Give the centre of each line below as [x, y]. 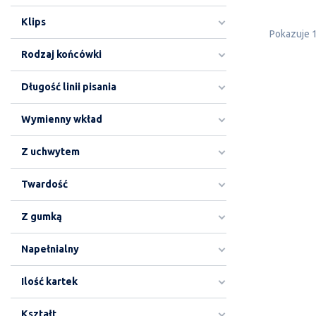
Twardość [44, 184]
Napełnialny [50, 249]
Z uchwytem [50, 152]
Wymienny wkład [62, 119]
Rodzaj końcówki [61, 54]
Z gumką [42, 217]
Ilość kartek [49, 281]
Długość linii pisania [69, 87]
